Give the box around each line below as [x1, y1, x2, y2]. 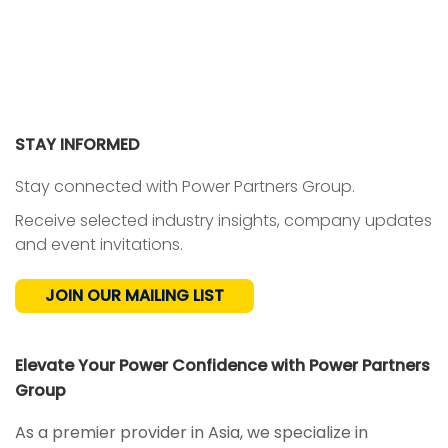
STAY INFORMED [15, 133, 139, 157]
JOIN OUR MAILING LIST [45, 284, 224, 308]
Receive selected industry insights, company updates [15, 209, 432, 233]
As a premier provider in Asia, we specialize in [15, 421, 368, 445]
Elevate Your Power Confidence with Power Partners [15, 354, 430, 378]
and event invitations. [15, 233, 183, 257]
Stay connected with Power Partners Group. [15, 175, 355, 199]
